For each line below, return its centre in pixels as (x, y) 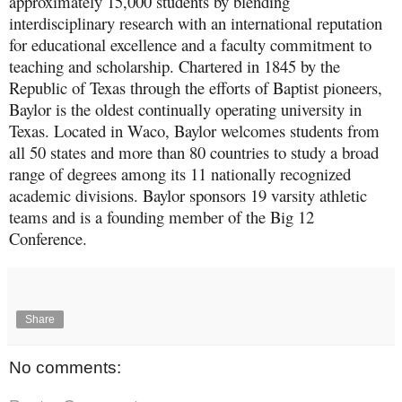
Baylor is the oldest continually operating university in (185, 109)
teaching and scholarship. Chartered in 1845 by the (175, 66)
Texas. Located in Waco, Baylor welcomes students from (194, 130)
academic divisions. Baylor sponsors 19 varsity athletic (188, 195)
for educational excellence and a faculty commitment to (190, 44)
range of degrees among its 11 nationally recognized (180, 173)
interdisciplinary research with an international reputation (196, 22)
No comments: (65, 367)
